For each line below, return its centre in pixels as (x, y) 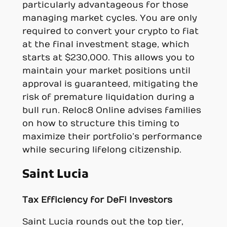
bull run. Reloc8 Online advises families (111, 110)
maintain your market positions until (106, 71)
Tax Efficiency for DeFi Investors (97, 200)
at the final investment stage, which (106, 44)
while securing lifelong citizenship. (102, 150)
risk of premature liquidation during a (108, 97)
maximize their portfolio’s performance (112, 137)
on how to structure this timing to (101, 123)
